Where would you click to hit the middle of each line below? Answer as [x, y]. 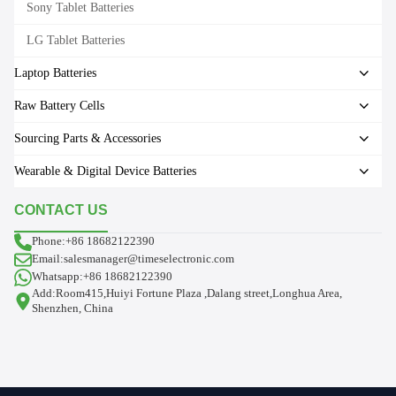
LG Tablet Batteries [76, 40]
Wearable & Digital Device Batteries [105, 171]
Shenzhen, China [72, 308]
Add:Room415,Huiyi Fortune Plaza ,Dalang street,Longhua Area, [187, 293]
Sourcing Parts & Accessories [88, 138]
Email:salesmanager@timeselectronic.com [133, 259]
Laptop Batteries [55, 72]
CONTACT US [61, 209]
